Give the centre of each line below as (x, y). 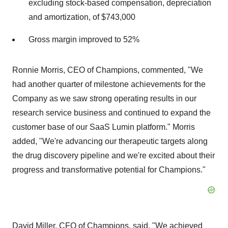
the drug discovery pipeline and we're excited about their (113, 155)
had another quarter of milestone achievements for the (109, 84)
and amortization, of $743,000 (82, 17)
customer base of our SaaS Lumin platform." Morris (104, 127)
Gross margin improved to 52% (84, 39)
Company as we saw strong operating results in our (104, 98)
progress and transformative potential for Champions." (109, 170)
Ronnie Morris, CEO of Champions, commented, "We (108, 70)
